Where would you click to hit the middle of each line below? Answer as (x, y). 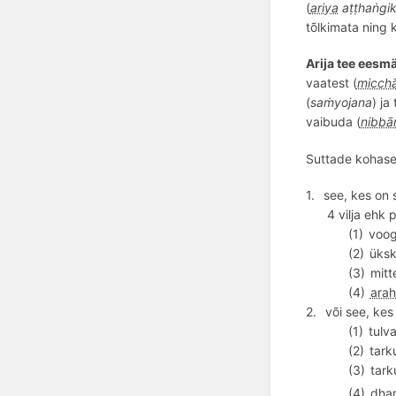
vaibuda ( (333, 122)
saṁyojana (341, 103)
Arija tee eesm (348, 64)
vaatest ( (331, 83)
